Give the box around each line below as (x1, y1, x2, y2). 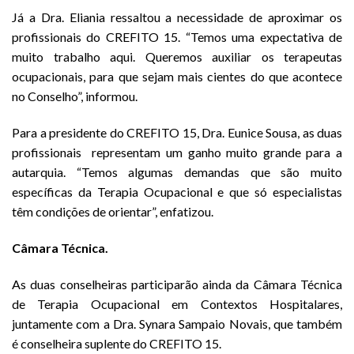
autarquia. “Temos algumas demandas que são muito (12, 164, 342, 180)
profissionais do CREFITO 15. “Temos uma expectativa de (12, 29, 342, 45)
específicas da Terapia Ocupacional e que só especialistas (12, 184, 342, 200)
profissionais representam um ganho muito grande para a (12, 145, 342, 160)
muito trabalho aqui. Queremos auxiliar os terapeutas (12, 49, 342, 65)
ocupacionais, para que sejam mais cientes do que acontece (12, 69, 342, 85)
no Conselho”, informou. (12, 88, 137, 104)
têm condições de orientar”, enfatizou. (12, 204, 213, 220)
